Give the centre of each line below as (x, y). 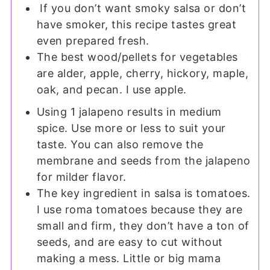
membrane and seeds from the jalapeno (143, 160)
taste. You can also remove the (120, 144)
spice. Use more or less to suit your (131, 128)
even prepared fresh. (93, 40)
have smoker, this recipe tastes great (137, 24)
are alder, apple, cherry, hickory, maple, (143, 73)
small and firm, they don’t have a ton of (143, 225)
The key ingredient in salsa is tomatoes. (143, 193)
